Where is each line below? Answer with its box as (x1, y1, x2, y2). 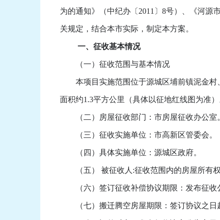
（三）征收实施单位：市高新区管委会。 (60, 131, 217, 139)
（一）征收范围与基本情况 (60, 60, 170, 69)
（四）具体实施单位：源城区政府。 (60, 148, 201, 157)
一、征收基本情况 (60, 42, 140, 51)
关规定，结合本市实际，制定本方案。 (60, 25, 193, 33)
